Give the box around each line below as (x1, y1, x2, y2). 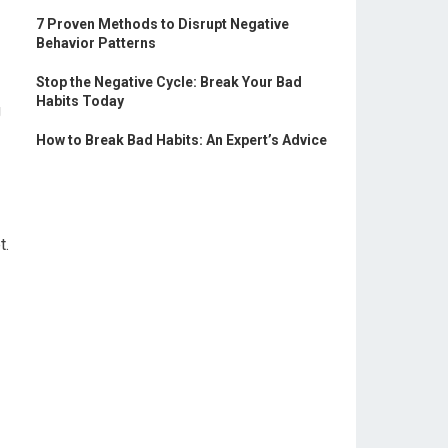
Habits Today (36, 93, 124, 109)
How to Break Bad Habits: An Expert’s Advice (36, 132, 327, 148)
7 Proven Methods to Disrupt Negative (36, 16, 289, 32)
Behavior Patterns (36, 35, 156, 51)
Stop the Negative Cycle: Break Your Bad (36, 74, 302, 90)
